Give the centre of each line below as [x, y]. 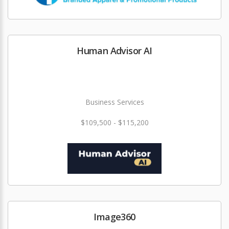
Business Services [114, 102]
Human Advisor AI [114, 51]
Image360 [114, 217]
